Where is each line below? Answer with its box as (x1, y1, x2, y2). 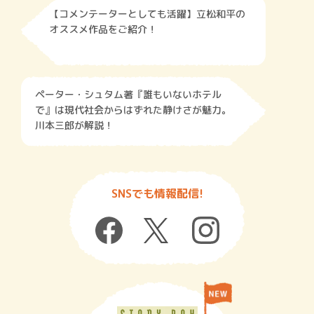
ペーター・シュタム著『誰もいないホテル (35, 87, 221, 101)
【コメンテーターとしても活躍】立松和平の (49, 6, 245, 20)
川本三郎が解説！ (35, 118, 114, 132)
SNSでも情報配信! (111, 185, 203, 201)
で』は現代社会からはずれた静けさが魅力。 (35, 102, 231, 116)
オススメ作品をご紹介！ (49, 22, 157, 36)
